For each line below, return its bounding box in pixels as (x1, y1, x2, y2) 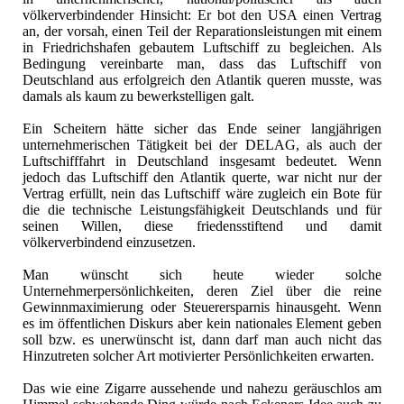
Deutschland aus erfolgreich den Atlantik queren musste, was (23, 72, 381, 88)
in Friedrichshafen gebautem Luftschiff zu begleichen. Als (23, 40, 381, 56)
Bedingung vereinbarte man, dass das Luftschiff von (23, 56, 381, 72)
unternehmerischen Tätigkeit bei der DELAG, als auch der (23, 137, 381, 153)
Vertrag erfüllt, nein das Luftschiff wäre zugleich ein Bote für (23, 186, 381, 202)
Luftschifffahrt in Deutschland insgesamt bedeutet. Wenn (23, 153, 381, 170)
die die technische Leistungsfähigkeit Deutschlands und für (23, 202, 381, 218)
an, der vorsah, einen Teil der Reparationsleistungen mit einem (23, 23, 381, 40)
